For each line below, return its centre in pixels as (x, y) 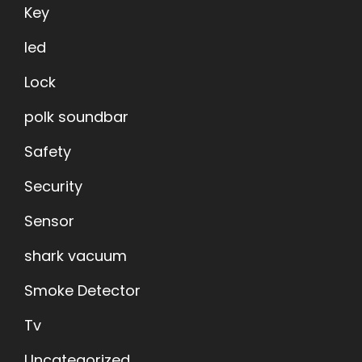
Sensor (49, 221)
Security (53, 187)
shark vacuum (76, 256)
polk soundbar (76, 117)
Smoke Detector (82, 291)
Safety (48, 152)
